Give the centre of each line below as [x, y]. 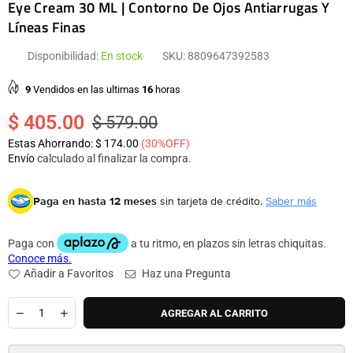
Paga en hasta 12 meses [95, 201]
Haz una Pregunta [185, 273]
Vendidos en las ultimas [86, 89]
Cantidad [30, 303]
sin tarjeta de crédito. [211, 201]
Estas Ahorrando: [50, 143]
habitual [27, 151]
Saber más [291, 201]
